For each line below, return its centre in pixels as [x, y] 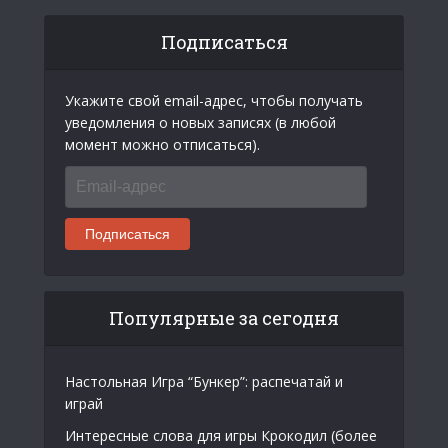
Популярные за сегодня [224, 317]
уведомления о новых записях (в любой [200, 122]
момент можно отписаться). [162, 144]
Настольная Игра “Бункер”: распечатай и [204, 381]
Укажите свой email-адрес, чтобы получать [214, 100]
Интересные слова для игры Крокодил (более [221, 435]
